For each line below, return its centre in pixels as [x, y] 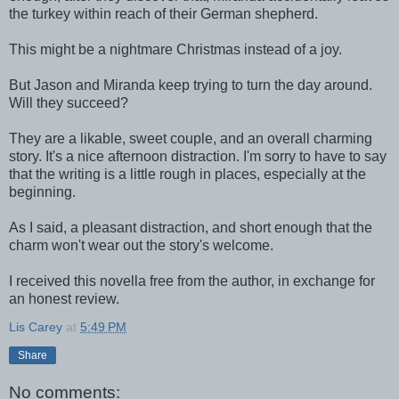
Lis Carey [36, 326]
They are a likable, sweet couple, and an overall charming [191, 138]
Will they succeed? [69, 102]
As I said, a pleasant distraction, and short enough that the [191, 227]
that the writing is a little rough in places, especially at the [187, 174]
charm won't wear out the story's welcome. [141, 245]
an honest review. [64, 298]
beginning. [42, 191]
